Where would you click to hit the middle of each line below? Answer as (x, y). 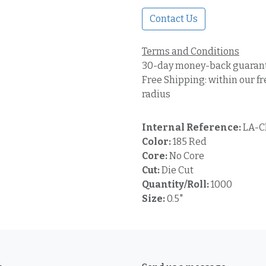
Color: (157, 142)
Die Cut (178, 170)
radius (156, 94)
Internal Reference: (192, 127)
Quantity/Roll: (176, 184)
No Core (187, 156)
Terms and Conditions (191, 51)
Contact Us (174, 19)
